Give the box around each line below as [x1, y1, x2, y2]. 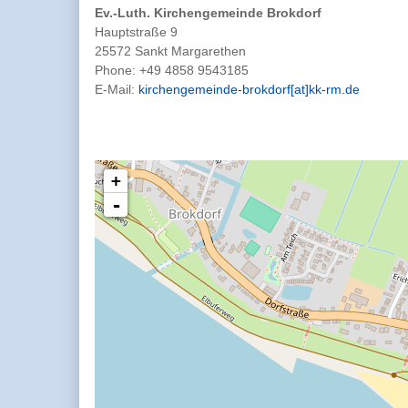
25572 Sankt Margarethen [95, 44, 246, 58]
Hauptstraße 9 [95, 25, 178, 39]
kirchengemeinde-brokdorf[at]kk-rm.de [138, 82, 360, 97]
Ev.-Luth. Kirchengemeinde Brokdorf [95, 5, 321, 20]
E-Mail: [95, 82, 138, 97]
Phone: [95, 63, 139, 77]
